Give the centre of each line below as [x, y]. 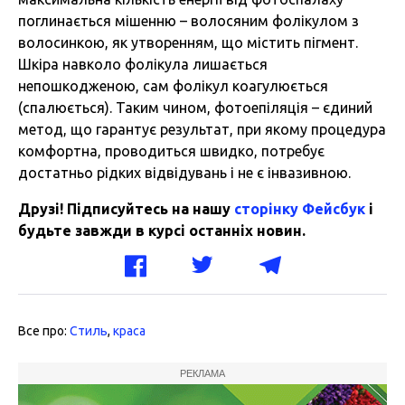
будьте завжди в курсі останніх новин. [162, 231]
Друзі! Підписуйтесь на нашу [126, 209]
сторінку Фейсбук [300, 209]
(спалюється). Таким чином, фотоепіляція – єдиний [195, 108]
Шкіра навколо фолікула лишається [143, 65]
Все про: [44, 331]
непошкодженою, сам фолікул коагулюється [173, 86]
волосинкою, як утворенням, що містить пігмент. [188, 43]
